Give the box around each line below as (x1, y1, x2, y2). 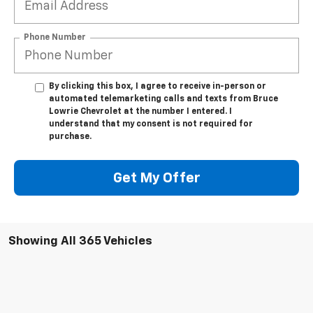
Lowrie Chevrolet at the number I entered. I (49, 108, 232, 117)
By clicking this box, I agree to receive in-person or (49, 82, 266, 92)
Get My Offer (112, 170, 201, 185)
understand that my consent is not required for (49, 120, 253, 129)
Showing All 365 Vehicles (8, 235, 152, 248)
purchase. (49, 133, 92, 142)
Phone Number (24, 33, 86, 42)
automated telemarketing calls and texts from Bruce (49, 95, 278, 104)
